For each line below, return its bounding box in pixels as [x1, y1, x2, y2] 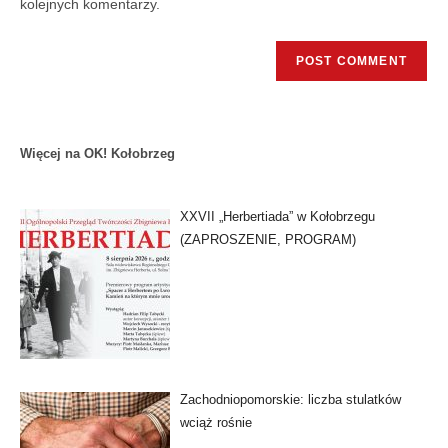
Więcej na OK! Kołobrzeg [20, 146, 175, 162]
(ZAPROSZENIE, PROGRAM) [179, 232, 356, 248]
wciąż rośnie [179, 415, 252, 431]
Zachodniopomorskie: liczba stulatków [179, 392, 401, 408]
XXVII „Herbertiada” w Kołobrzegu [179, 209, 375, 225]
